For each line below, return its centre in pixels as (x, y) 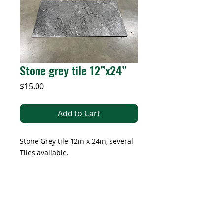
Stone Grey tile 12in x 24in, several (76, 141)
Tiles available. (45, 153)
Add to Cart (79, 114)
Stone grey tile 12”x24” (73, 70)
